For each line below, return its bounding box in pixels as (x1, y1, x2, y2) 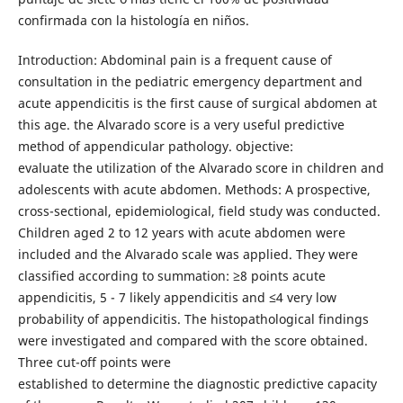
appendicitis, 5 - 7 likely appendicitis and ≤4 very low (17, 288, 336, 306)
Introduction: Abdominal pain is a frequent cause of (17, 50, 332, 68)
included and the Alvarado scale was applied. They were (17, 245, 358, 263)
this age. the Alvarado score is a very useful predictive (17, 115, 345, 133)
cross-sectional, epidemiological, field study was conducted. (17, 201, 381, 219)
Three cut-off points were (17, 353, 171, 371)
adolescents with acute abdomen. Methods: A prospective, (17, 180, 371, 198)
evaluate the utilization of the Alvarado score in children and (17, 158, 384, 176)
